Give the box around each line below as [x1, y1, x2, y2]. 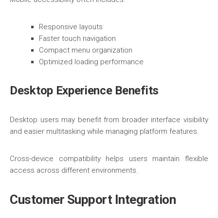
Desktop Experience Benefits [10, 84, 159, 97]
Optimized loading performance [39, 57, 144, 66]
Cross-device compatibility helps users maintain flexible [10, 154, 208, 163]
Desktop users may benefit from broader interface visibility [10, 115, 208, 124]
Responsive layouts [39, 22, 103, 31]
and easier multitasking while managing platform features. [10, 127, 199, 136]
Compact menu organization [39, 46, 132, 54]
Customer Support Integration [10, 192, 176, 207]
